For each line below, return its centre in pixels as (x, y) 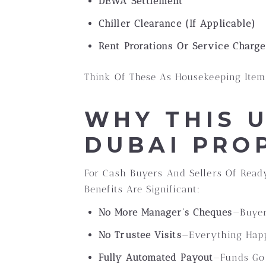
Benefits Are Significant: (142, 189)
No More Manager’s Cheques (166, 212)
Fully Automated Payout (156, 257)
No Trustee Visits (140, 235)
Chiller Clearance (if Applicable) (177, 23)
